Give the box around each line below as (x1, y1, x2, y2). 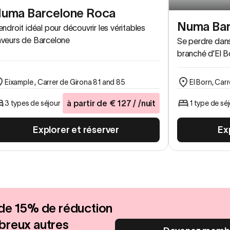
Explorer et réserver (33, 125, 119, 136)
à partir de (66, 99, 107, 108)
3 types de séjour (5, 99, 61, 108)
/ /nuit (131, 99, 156, 108)
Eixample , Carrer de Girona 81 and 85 (5, 78, 125, 87)
